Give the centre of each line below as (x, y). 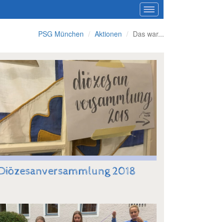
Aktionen (108, 34)
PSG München (61, 34)
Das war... (148, 34)
